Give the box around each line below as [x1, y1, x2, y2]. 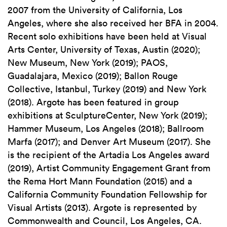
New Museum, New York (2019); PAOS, [8, 56, 168, 69]
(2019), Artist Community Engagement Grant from [8, 162, 210, 174]
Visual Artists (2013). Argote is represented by [8, 201, 197, 214]
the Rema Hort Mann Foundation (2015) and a [8, 175, 192, 187]
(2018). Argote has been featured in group [8, 96, 179, 108]
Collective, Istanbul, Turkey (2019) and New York [8, 83, 206, 95]
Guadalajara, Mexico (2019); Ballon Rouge [8, 69, 178, 82]
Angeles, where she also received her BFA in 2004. [8, 17, 218, 29]
